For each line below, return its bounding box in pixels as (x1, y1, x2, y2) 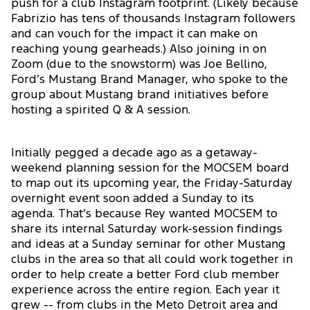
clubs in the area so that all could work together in (11, 254, 293, 265)
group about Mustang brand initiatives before (11, 89, 268, 100)
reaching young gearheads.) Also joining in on (11, 44, 266, 55)
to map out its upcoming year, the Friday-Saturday (11, 178, 293, 189)
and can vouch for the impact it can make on (11, 28, 257, 39)
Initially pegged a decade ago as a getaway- (11, 147, 257, 158)
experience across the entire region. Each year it (11, 284, 280, 295)
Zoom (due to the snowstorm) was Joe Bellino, (11, 59, 267, 70)
